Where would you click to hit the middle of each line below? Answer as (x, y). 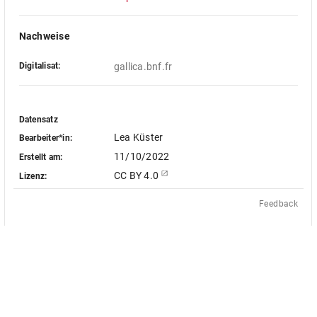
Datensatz (38, 120)
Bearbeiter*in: (46, 138)
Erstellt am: (41, 157)
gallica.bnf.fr (143, 67)
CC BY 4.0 (137, 175)
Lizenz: (33, 176)
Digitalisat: (40, 66)
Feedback (279, 204)
